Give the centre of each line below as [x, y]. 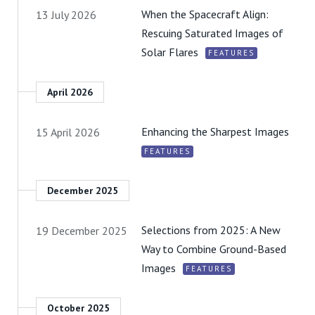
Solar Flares [170, 52]
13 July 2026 [66, 14]
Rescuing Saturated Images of [212, 33]
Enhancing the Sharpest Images [215, 131]
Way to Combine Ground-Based [214, 249]
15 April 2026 [68, 132]
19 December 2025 [82, 230]
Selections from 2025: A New [211, 230]
